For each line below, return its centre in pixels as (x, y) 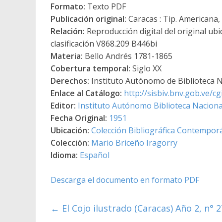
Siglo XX (146, 68)
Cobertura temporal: (90, 68)
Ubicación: (70, 130)
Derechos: (70, 81)
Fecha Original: (79, 118)
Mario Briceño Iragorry (134, 142)
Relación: (68, 31)
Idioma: (64, 155)
